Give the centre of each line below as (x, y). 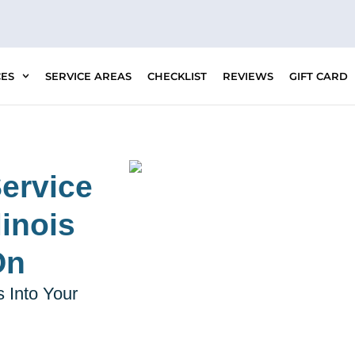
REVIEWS (248, 76)
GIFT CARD (318, 76)
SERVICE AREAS (88, 76)
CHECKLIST (177, 76)
